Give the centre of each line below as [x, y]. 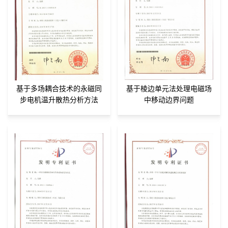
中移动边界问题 [169, 100]
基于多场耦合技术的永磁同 [59, 89]
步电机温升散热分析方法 [59, 100]
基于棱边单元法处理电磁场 [169, 89]
